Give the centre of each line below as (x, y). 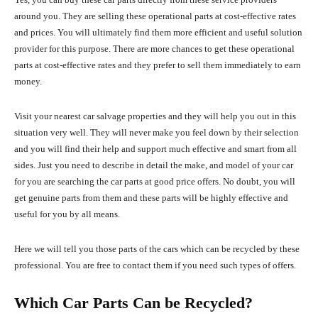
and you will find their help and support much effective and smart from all (155, 149)
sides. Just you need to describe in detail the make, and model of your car (154, 165)
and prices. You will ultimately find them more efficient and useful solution (158, 33)
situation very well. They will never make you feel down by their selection (157, 133)
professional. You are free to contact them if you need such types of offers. (156, 265)
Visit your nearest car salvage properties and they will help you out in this (155, 116)
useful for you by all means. (68, 214)
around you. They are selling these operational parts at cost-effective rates (155, 16)
